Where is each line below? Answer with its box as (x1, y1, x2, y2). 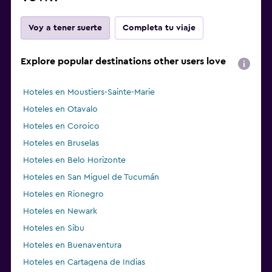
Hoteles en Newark (23, 206, 97, 216)
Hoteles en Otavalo (23, 104, 98, 114)
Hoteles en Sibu (23, 223, 84, 233)
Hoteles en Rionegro (23, 189, 104, 199)
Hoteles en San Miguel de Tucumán (23, 172, 159, 182)
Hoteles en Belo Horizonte (23, 155, 126, 165)
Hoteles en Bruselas (23, 138, 99, 148)
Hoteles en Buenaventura (23, 240, 121, 250)
